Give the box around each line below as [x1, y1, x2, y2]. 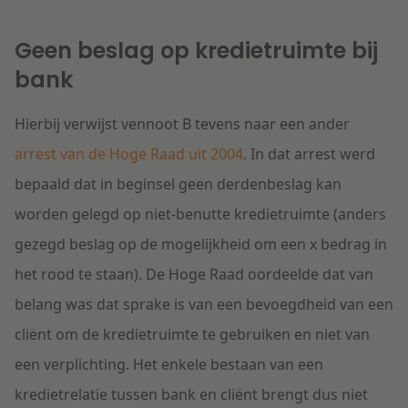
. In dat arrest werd [243, 144, 375, 165]
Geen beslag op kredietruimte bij [15, 36, 378, 66]
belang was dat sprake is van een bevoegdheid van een [15, 294, 393, 315]
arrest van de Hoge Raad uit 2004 [15, 144, 243, 165]
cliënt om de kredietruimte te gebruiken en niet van [15, 324, 370, 345]
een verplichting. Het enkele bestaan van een [15, 354, 323, 375]
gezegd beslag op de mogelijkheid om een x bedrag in [15, 234, 387, 255]
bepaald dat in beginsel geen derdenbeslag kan [15, 174, 342, 195]
